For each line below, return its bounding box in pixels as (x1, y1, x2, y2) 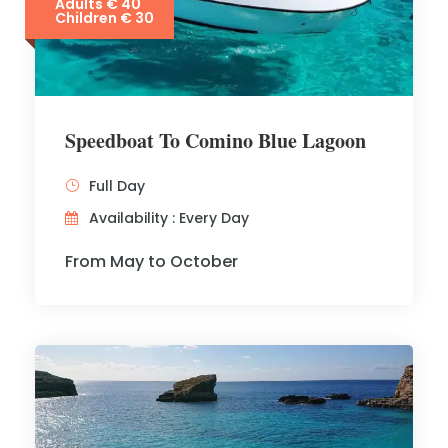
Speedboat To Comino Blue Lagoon (65, 126, 366, 155)
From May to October (65, 250, 238, 273)
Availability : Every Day (89, 208, 249, 228)
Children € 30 (55, 8, 154, 28)
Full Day (89, 176, 145, 196)
